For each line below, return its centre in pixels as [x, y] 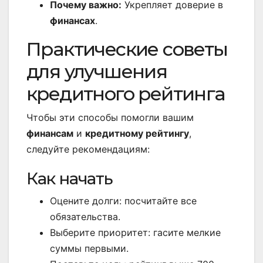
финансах [73, 21]
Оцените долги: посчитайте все [123, 201]
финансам [50, 134]
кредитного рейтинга [126, 94]
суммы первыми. [89, 249]
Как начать [70, 179]
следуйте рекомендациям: [88, 149]
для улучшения [97, 72]
